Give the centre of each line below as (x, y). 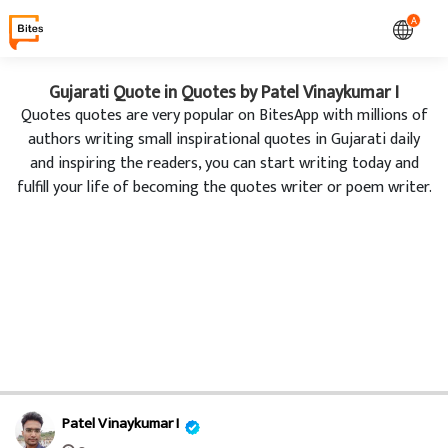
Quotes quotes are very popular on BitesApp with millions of (224, 115)
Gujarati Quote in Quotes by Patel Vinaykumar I (224, 93)
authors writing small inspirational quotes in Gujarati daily (224, 139)
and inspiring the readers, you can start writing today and (224, 163)
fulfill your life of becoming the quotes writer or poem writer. (224, 187)
